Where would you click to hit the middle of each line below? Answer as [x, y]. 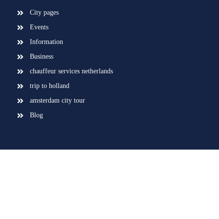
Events [39, 27]
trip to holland [50, 86]
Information [46, 42]
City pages [44, 13]
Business [42, 57]
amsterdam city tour [57, 101]
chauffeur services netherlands [71, 71]
